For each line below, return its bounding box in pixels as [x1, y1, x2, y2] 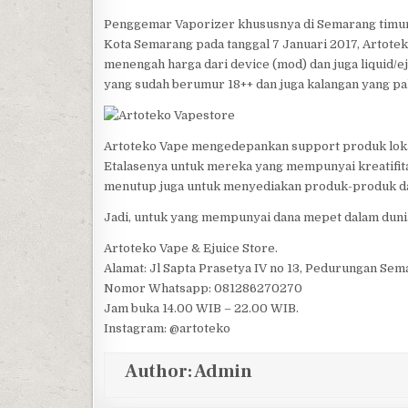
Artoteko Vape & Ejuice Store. [104, 241, 278, 255]
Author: [125, 360, 194, 383]
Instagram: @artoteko [104, 321, 230, 335]
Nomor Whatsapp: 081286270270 [104, 281, 302, 295]
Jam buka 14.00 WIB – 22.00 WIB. [104, 301, 299, 315]
